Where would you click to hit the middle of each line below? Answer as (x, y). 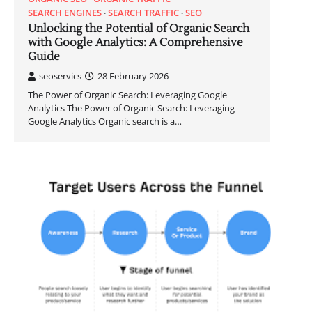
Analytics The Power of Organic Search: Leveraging (131, 108)
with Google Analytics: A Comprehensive (135, 42)
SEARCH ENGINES (65, 12)
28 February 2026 (133, 76)
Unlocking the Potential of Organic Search (139, 28)
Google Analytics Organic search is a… (105, 121)
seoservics (60, 76)
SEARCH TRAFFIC (143, 12)
